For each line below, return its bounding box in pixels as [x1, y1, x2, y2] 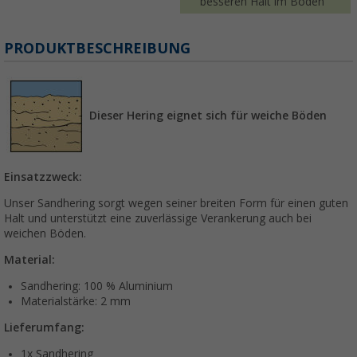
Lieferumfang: [4, 321, 84, 335]
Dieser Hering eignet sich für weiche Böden [89, 109, 327, 123]
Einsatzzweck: [4, 171, 82, 184]
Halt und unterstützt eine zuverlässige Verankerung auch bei [4, 212, 312, 226]
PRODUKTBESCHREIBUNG [4, 40, 190, 57]
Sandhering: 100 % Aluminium [21, 280, 173, 293]
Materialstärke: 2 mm [21, 295, 131, 308]
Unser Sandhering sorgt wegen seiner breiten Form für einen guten [4, 197, 348, 210]
